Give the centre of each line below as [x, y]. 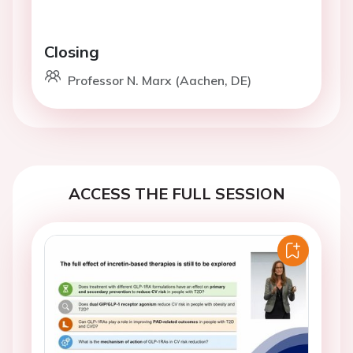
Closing [72, 52]
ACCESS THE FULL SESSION [176, 193]
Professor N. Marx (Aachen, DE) [160, 80]
